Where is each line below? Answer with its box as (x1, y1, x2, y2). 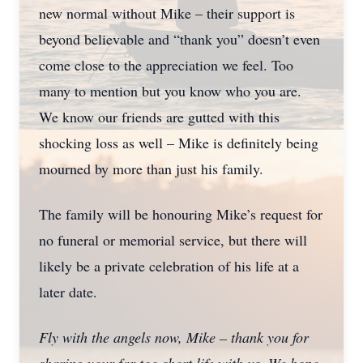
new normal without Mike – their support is (39, 3, 295, 23)
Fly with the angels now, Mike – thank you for (39, 327, 309, 347)
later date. (39, 282, 97, 301)
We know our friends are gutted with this (39, 107, 280, 126)
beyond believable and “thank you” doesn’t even (39, 29, 320, 49)
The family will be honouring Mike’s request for (39, 204, 322, 224)
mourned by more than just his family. (39, 159, 263, 178)
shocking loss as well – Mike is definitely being (39, 133, 318, 152)
